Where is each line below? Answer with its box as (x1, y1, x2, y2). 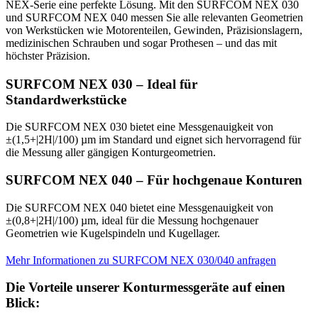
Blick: (6, 295, 40, 311)
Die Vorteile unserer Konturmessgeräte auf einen (6, 280, 285, 295)
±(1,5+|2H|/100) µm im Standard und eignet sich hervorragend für (6, 133, 301, 146)
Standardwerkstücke (6, 92, 126, 107)
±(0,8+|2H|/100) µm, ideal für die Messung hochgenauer (6, 214, 258, 226)
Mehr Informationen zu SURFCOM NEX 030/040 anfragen (6, 253, 276, 266)
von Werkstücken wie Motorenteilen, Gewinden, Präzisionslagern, (6, 23, 302, 36)
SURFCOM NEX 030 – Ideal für (6, 76, 197, 92)
